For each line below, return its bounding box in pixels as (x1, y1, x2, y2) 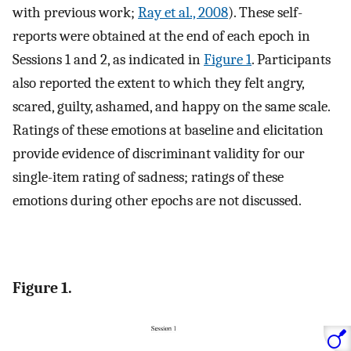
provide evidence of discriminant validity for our (13, 144, 305, 162)
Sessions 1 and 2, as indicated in (13, 50, 204, 68)
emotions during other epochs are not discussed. (13, 191, 302, 209)
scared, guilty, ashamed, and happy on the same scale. (13, 97, 330, 115)
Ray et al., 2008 (138, 3, 228, 21)
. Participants (251, 50, 331, 68)
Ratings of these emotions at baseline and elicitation (13, 121, 324, 139)
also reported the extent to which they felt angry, (13, 74, 304, 92)
